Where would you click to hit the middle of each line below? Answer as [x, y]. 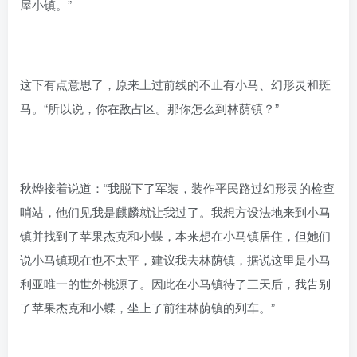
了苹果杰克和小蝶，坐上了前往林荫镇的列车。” [147, 307]
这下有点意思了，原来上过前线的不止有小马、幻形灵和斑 [175, 84]
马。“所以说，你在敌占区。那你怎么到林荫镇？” [149, 108]
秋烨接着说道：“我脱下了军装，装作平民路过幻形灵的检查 [177, 187]
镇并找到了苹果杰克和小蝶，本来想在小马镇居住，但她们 [175, 235]
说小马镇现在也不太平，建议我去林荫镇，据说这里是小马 [175, 259]
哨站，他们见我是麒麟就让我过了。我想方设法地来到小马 [175, 211]
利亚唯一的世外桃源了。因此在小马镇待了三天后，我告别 [175, 283]
